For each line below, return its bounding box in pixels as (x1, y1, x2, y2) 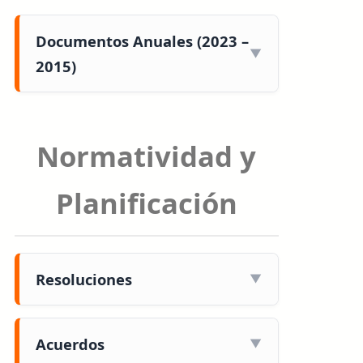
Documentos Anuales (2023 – (36, 30, 249, 51)
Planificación (55, 183, 237, 222)
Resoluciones (36, 268, 132, 289)
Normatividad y (36, 136, 257, 175)
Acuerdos (36, 333, 105, 354)
